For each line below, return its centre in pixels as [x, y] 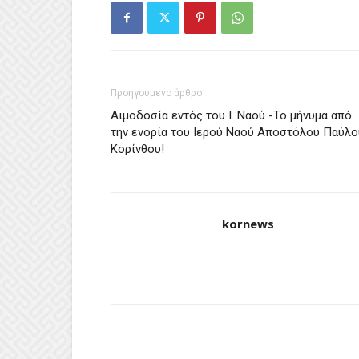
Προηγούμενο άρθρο [156, 93]
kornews [248, 224]
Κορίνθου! [137, 149]
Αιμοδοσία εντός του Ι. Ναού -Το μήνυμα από [231, 115]
